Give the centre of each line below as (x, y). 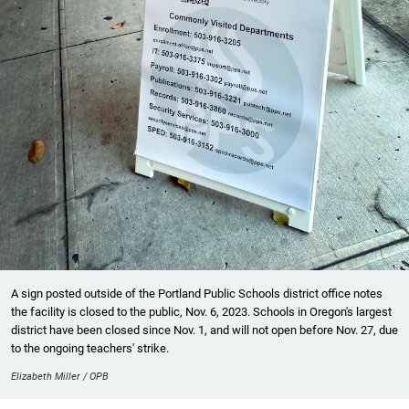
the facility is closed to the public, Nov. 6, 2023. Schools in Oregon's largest (201, 312)
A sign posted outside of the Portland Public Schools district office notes (197, 294)
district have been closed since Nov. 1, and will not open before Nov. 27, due (204, 330)
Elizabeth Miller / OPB (60, 377)
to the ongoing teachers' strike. (90, 349)
